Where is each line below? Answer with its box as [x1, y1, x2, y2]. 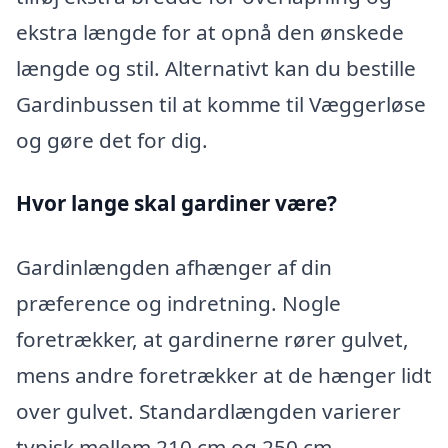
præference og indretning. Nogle [16, 289, 341, 318]
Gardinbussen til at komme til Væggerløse [16, 89, 426, 118]
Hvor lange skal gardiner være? [16, 189, 337, 218]
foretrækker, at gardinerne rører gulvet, [16, 325, 409, 354]
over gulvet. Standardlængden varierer [16, 397, 401, 426]
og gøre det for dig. [16, 125, 208, 154]
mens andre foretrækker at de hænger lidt [16, 361, 432, 390]
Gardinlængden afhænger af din [16, 253, 332, 282]
